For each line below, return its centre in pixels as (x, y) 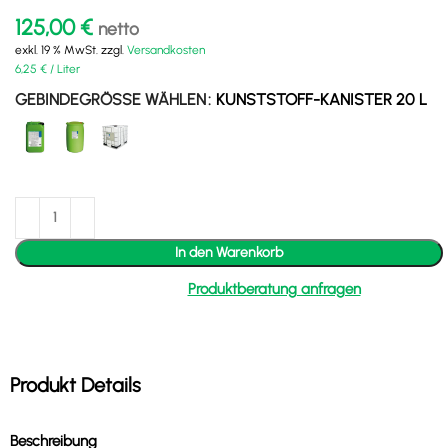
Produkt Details (75, 384)
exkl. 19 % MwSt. (56, 49)
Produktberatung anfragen (274, 288)
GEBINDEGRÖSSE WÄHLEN (105, 99)
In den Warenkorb (229, 252)
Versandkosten (166, 49)
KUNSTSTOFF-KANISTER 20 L (321, 99)
